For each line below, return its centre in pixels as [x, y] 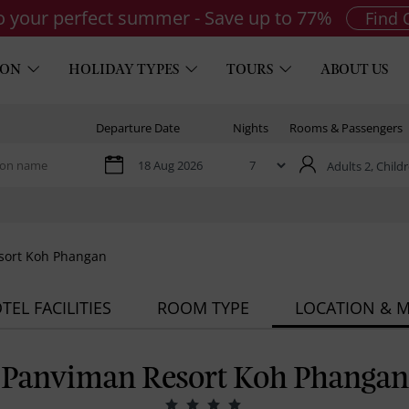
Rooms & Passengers [346, 128]
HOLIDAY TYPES [123, 70]
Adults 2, [351, 166]
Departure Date [138, 128]
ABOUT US [354, 70]
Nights [251, 128]
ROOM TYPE [203, 307]
